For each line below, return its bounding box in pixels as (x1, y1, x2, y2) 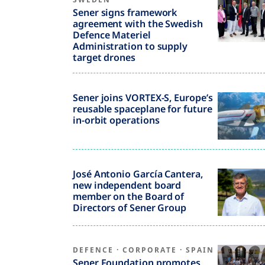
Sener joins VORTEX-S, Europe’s (73, 91, 213, 104)
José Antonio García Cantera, (73, 167, 203, 180)
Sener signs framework (73, 6, 177, 19)
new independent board (73, 179, 182, 192)
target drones (73, 51, 135, 64)
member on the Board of (73, 190, 185, 203)
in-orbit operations (73, 114, 160, 127)
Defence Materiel (73, 28, 151, 41)
